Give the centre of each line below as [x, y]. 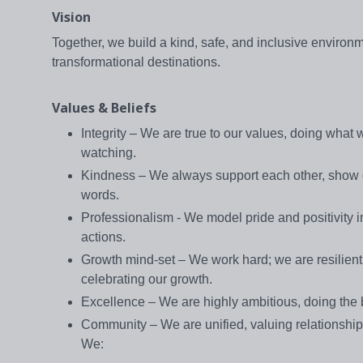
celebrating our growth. [147, 280]
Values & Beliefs [104, 108]
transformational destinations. [136, 62]
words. [100, 195]
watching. [109, 153]
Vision [71, 17]
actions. [103, 237]
